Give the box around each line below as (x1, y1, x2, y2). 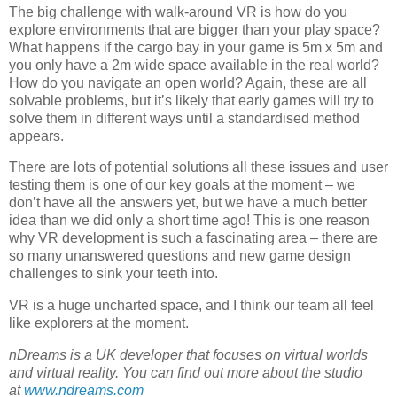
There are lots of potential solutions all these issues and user (9, 160, 388, 175)
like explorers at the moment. (9, 315, 189, 331)
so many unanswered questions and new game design (9, 248, 351, 264)
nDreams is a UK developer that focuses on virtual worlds (9, 347, 368, 363)
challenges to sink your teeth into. (9, 266, 218, 282)
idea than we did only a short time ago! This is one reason (9, 213, 370, 229)
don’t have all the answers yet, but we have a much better (9, 195, 367, 211)
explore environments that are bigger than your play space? (9, 21, 380, 37)
